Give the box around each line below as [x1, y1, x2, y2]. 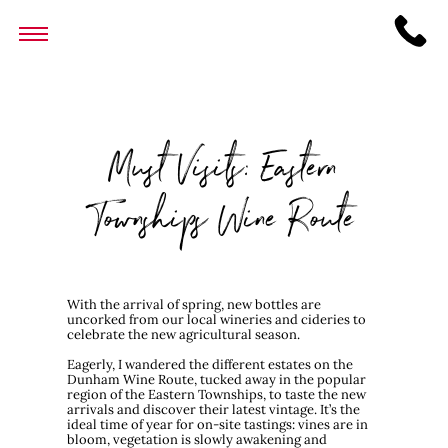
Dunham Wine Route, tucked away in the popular [67, 372, 367, 388]
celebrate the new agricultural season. [67, 326, 301, 342]
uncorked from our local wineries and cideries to [67, 311, 367, 327]
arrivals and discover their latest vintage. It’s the [67, 402, 361, 418]
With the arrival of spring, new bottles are [67, 296, 322, 312]
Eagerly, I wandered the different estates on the [67, 357, 354, 373]
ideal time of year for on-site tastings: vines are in [67, 417, 369, 433]
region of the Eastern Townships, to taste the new [67, 387, 367, 403]
